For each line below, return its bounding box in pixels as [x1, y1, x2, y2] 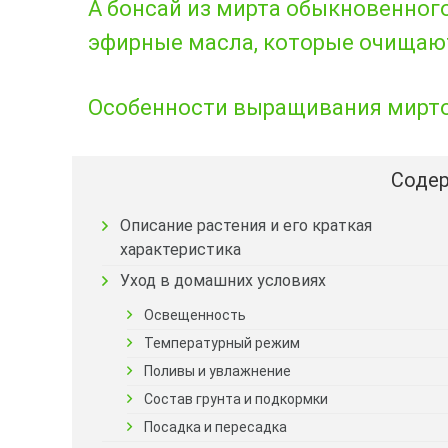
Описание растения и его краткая [119, 215, 372, 235]
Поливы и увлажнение [144, 362, 291, 379]
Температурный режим [144, 334, 300, 351]
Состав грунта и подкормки [144, 390, 328, 407]
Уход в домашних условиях [120, 270, 326, 290]
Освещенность [144, 306, 246, 323]
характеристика [119, 239, 241, 259]
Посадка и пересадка [144, 418, 287, 435]
